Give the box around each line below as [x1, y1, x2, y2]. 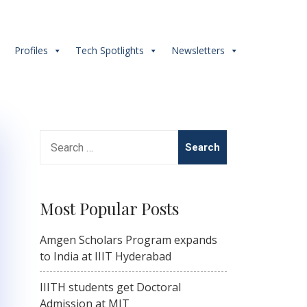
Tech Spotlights [75, 44, 144, 57]
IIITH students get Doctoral [40, 280, 181, 295]
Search [39, 130, 74, 145]
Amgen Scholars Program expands [40, 232, 217, 247]
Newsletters [171, 44, 225, 57]
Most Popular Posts [40, 197, 179, 219]
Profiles [14, 44, 48, 57]
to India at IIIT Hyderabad [40, 249, 171, 264]
